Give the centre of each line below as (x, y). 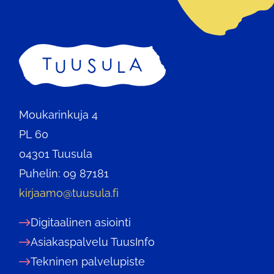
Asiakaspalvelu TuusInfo (93, 242)
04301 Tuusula (56, 154)
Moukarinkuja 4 (58, 114)
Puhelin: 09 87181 (64, 173)
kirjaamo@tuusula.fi (69, 193)
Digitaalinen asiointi (81, 222)
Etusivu (37, 53)
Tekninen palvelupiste (88, 261)
